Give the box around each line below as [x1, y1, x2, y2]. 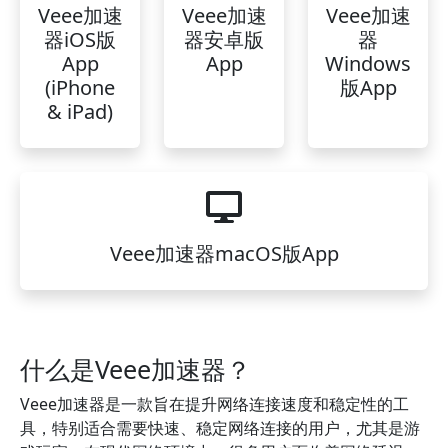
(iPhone [45, 74, 115, 101]
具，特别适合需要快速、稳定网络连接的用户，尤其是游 [20, 417, 420, 439]
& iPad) [47, 98, 113, 125]
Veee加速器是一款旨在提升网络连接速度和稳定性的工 [20, 393, 409, 415]
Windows [325, 50, 411, 77]
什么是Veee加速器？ [20, 352, 251, 386]
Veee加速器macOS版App [109, 240, 339, 267]
